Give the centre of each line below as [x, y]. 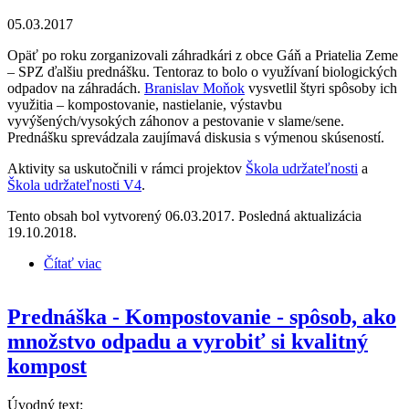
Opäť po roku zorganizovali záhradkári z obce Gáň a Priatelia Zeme [203, 56]
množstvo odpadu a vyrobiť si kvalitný [188, 342]
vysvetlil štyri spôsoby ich [321, 89]
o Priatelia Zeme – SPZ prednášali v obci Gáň [233, 264]
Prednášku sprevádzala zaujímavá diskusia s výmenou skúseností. [196, 138]
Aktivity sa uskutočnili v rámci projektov [126, 169]
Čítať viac [73, 264]
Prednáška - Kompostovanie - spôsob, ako [202, 317]
